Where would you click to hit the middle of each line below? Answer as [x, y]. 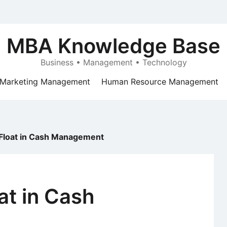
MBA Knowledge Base [113, 46]
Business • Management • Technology [113, 62]
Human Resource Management [160, 82]
